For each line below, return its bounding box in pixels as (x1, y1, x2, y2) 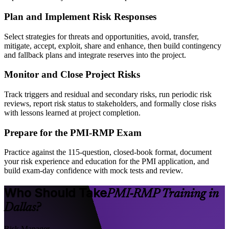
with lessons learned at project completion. (4, 108, 141, 117)
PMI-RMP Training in (107, 188, 219, 201)
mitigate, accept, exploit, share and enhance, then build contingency (4, 41, 221, 50)
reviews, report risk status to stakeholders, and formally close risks (4, 99, 216, 108)
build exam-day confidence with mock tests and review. (4, 166, 183, 175)
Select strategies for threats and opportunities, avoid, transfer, (4, 32, 199, 41)
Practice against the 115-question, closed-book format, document (4, 148, 212, 157)
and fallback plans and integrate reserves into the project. (4, 50, 186, 59)
